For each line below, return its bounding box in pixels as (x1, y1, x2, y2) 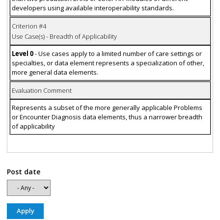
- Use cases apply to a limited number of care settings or (34, 49, 202, 58)
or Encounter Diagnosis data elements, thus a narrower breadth (11, 112, 202, 121)
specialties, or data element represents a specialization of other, (11, 58, 204, 67)
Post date (7, 167, 40, 177)
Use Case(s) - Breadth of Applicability (11, 31, 117, 41)
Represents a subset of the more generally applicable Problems (11, 103, 202, 112)
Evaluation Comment (11, 85, 72, 95)
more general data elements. (11, 67, 98, 77)
